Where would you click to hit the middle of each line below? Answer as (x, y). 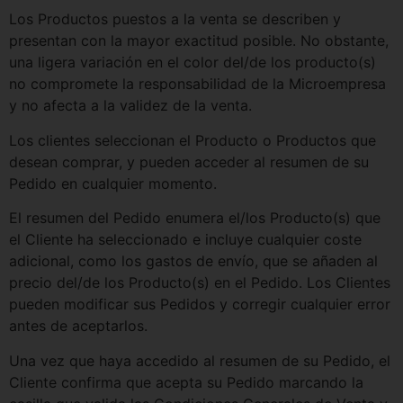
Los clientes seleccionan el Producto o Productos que (193, 140)
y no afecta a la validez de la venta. (130, 106)
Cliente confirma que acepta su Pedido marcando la (186, 382)
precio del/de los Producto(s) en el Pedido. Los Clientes (200, 283)
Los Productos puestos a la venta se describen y (175, 19)
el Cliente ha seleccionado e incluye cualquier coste (185, 240)
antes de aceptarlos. (78, 326)
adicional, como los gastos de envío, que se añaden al (193, 261)
